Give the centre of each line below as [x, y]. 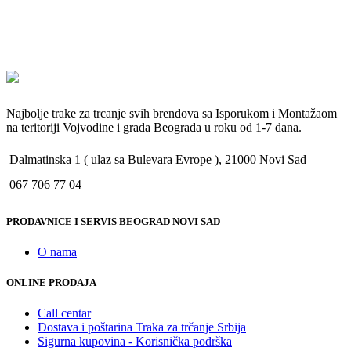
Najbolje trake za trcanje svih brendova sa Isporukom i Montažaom [172, 114]
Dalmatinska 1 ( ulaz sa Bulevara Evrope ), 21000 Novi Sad [158, 160]
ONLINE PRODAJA [51, 282]
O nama [57, 251]
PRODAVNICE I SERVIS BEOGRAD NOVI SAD [113, 221]
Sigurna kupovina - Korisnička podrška [135, 342]
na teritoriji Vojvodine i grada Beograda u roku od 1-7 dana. [154, 128]
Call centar [64, 313]
